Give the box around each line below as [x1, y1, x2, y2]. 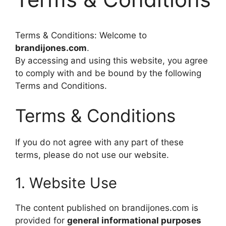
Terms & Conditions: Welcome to [15, 30, 147, 40]
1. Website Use [15, 174, 117, 192]
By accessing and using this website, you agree [15, 55, 208, 66]
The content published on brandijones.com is [15, 202, 198, 213]
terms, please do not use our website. [15, 150, 169, 160]
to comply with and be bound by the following [15, 68, 201, 78]
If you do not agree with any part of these [15, 137, 184, 148]
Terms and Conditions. [15, 80, 107, 91]
